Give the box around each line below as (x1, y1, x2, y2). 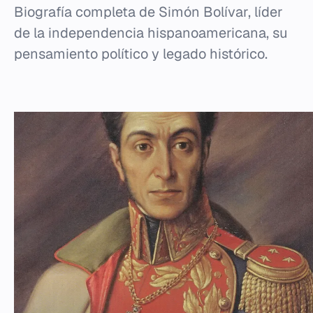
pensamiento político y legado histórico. (14, 45, 268, 63)
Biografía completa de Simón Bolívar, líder (14, 3, 283, 21)
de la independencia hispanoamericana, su (14, 24, 288, 42)
